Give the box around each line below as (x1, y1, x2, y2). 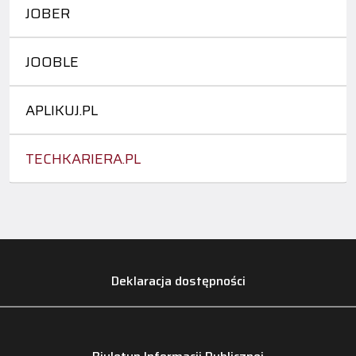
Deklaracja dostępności (110, 270, 246, 291)
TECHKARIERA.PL (25, 147, 141, 170)
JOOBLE (25, 50, 79, 73)
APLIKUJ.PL (25, 99, 98, 122)
